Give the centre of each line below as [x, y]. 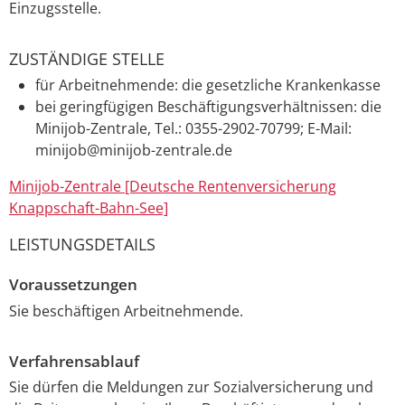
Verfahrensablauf [74, 361]
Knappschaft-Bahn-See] [89, 207]
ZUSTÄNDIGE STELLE [87, 59]
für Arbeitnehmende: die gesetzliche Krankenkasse [207, 85]
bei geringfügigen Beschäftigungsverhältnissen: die [208, 106]
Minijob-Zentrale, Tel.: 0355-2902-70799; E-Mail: [193, 128]
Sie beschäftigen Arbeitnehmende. [126, 311]
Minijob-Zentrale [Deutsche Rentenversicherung [173, 186]
